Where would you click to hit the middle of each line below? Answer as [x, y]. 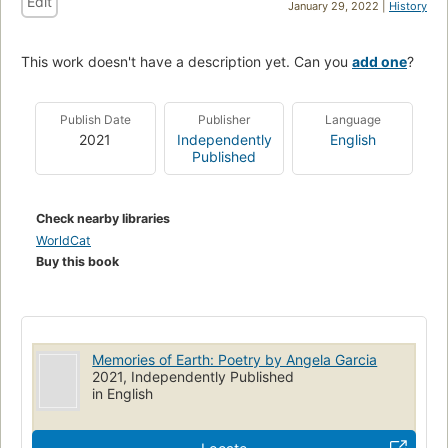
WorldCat [63, 240]
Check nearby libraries [103, 218]
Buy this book [77, 261]
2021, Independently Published [193, 376]
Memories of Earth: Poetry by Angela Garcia [235, 359]
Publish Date [95, 119]
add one [379, 61]
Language [352, 119]
